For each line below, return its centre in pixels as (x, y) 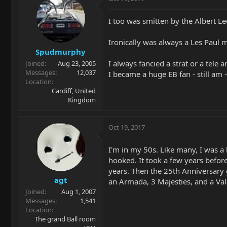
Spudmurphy (61, 51)
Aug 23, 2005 (77, 63)
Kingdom (82, 100)
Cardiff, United (74, 90)
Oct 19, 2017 (127, 127)
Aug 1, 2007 (79, 192)
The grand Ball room (65, 219)
